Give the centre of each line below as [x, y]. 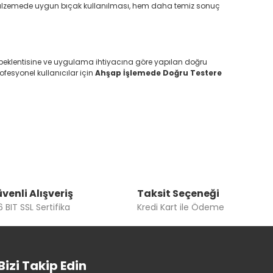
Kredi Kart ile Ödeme [180, 207]
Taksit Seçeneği [178, 193]
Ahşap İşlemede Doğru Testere [158, 73]
